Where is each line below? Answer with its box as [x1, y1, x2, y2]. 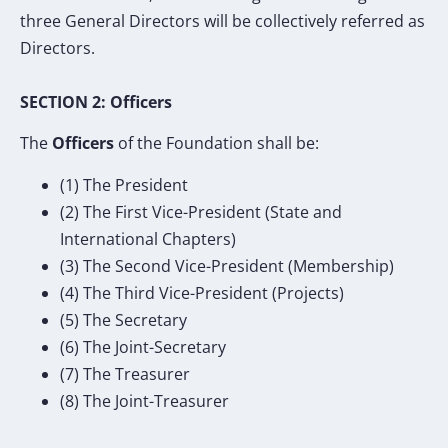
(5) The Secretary [60, 308, 191, 331]
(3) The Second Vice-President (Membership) [60, 254, 398, 277]
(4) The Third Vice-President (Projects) [60, 281, 348, 304]
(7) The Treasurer [60, 362, 194, 385]
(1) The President [60, 173, 192, 196]
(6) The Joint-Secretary [60, 335, 230, 358]
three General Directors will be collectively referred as [20, 9, 425, 32]
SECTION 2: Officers [20, 90, 176, 113]
